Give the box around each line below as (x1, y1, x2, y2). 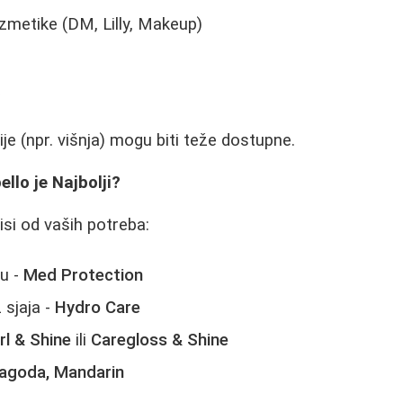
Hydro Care (55, 298, 141, 318)
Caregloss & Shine (91, 330, 229, 351)
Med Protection (23, 265, 144, 286)
